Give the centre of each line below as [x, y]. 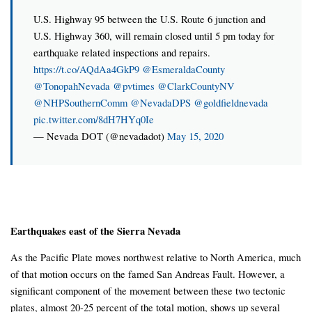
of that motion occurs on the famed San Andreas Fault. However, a [148, 273]
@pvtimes [134, 86]
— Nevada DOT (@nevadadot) [100, 136]
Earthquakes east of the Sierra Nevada [95, 231]
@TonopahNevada [72, 86]
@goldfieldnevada [231, 103]
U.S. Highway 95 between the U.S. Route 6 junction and [149, 19]
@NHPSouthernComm [80, 103]
